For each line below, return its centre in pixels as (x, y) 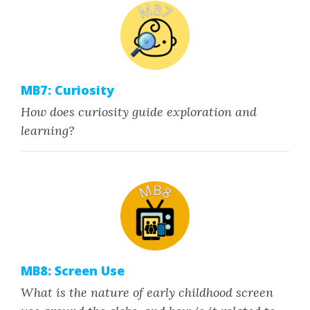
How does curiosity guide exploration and (139, 112)
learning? (48, 130)
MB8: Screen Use (73, 271)
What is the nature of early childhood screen (147, 292)
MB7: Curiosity (67, 90)
